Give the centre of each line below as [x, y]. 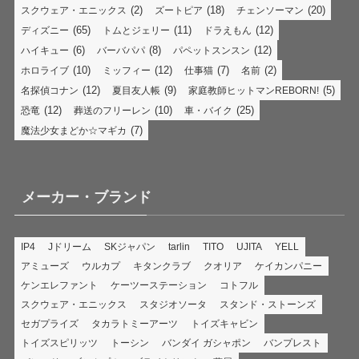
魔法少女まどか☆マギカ [73, 131]
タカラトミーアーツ [134, 324]
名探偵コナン [49, 91]
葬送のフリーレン [112, 111]
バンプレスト [292, 343]
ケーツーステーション [158, 286]
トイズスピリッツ [59, 343]
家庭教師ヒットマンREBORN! [253, 91]
